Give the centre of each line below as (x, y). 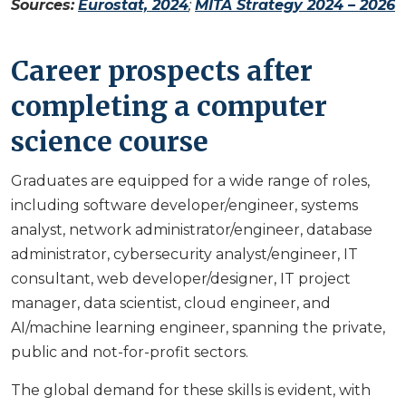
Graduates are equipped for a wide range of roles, (190, 181)
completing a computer (169, 106)
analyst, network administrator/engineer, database (192, 230)
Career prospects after (162, 71)
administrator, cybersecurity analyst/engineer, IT (184, 255)
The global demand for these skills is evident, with (191, 391)
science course (110, 142)
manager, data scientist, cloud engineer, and (171, 304)
